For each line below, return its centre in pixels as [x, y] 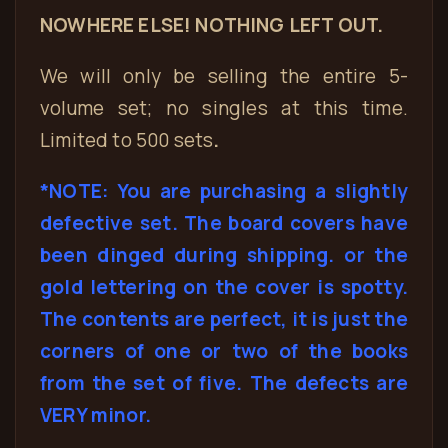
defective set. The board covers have [224, 223]
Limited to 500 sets [127, 140]
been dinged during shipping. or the [224, 255]
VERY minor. [95, 415]
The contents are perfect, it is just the [224, 319]
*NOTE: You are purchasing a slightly [224, 191]
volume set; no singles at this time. [224, 108]
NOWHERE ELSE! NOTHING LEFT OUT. [212, 25]
